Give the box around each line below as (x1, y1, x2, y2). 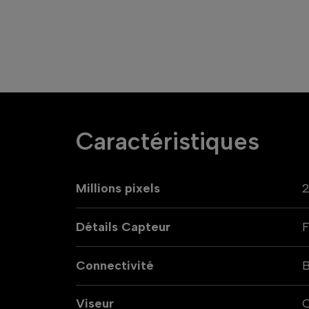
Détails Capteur (75, 219, 170, 235)
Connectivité (75, 257, 154, 273)
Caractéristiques (75, 126, 259, 156)
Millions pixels (75, 180, 160, 196)
